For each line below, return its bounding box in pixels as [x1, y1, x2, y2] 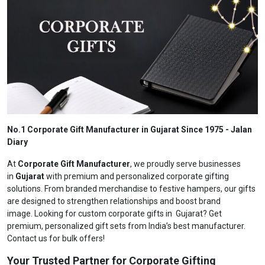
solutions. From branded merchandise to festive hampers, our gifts [7, 184, 256, 193]
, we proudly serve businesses [130, 159, 241, 169]
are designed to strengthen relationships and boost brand [7, 196, 221, 206]
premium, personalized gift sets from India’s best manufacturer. [7, 221, 245, 231]
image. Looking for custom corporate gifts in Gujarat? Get [7, 209, 222, 218]
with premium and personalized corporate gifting [44, 172, 229, 181]
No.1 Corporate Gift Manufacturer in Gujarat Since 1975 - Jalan [7, 125, 252, 134]
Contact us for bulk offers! [7, 234, 105, 243]
